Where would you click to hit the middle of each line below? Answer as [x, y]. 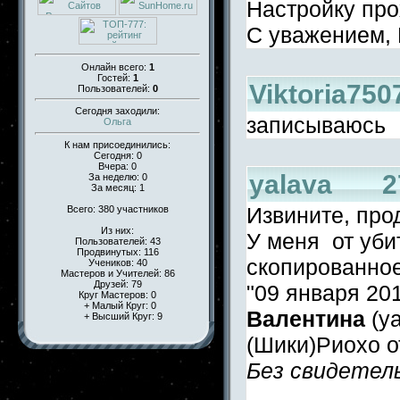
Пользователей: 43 [117, 241]
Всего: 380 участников [117, 208]
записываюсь [316, 125]
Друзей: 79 [117, 283]
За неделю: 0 [117, 176]
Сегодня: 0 [117, 155]
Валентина [306, 318]
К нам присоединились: [117, 144]
